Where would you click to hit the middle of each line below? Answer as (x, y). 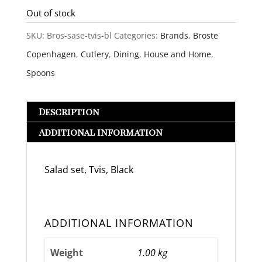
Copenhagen (51, 54)
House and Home (177, 54)
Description (69, 112)
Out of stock (51, 13)
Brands (174, 36)
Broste (205, 36)
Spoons (40, 73)
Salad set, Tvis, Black (89, 170)
